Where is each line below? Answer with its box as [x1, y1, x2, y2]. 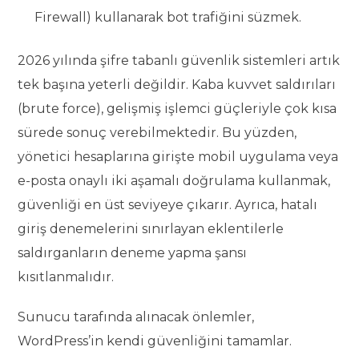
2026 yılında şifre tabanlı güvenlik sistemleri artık [18, 53, 341, 69]
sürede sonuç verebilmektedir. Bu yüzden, [18, 125, 297, 141]
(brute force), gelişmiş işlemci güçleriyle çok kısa [18, 101, 337, 117]
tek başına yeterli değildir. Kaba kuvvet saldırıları [18, 77, 337, 93]
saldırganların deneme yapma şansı [18, 245, 248, 261]
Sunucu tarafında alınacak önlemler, [18, 309, 255, 325]
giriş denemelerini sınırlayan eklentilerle [18, 221, 284, 237]
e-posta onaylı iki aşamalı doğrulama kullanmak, [18, 173, 331, 189]
